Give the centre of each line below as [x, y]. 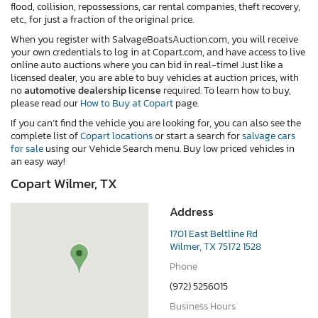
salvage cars [269, 136]
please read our [45, 103]
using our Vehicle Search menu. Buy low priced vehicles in [169, 148]
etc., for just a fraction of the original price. [104, 19]
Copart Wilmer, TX [64, 183]
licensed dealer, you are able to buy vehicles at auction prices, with [155, 77]
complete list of [45, 136]
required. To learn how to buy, [226, 90]
